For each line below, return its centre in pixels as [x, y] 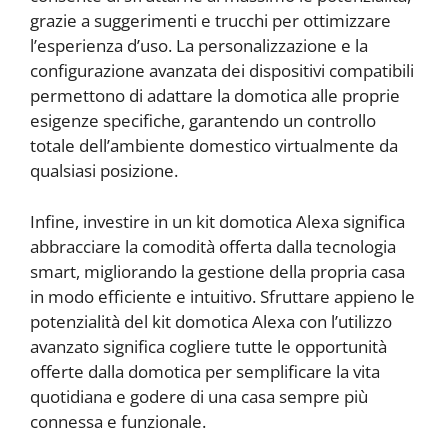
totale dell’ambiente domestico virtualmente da [214, 146]
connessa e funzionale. [118, 421]
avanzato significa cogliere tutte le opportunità [208, 346]
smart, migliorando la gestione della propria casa [217, 271]
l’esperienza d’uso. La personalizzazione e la [199, 46]
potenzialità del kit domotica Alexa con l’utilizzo [211, 321]
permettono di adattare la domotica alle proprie [215, 96]
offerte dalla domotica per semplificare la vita [205, 371]
